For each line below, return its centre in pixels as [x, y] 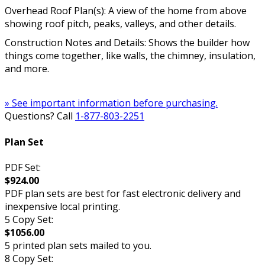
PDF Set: [23, 167]
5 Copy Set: [29, 219]
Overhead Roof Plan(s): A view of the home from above [126, 11]
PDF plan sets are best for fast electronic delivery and [123, 193]
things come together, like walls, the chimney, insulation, [130, 56]
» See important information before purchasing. [111, 103]
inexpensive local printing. [62, 206]
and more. [27, 69]
